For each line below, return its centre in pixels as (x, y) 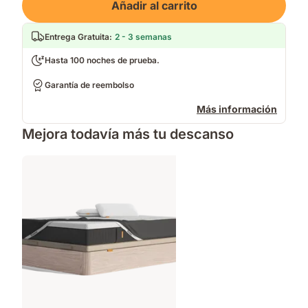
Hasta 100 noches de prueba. (102, 60)
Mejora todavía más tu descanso (128, 134)
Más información (237, 109)
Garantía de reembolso (89, 85)
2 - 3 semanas (143, 37)
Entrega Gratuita (77, 37)
